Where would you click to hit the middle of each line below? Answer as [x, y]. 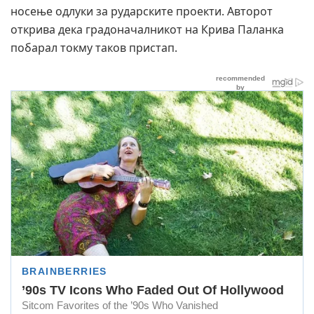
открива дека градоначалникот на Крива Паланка [147, 30]
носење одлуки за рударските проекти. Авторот [142, 12]
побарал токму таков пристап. [94, 48]
